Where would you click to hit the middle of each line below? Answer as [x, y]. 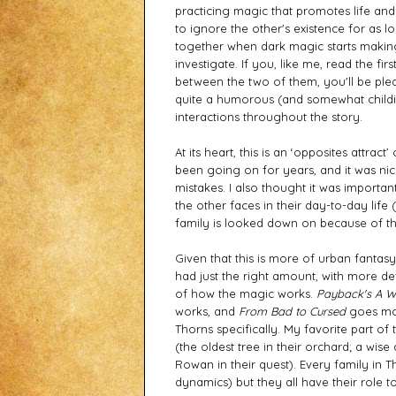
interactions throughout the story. [270, 117]
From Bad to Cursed [292, 312]
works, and [206, 312]
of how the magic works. [245, 294]
